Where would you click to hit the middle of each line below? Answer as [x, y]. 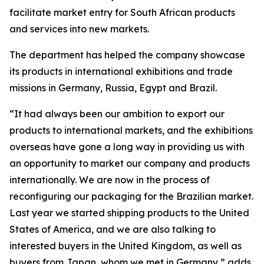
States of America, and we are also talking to [113, 229]
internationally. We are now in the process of [110, 180]
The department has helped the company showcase [127, 55]
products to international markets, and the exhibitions [131, 130]
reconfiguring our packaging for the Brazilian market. [131, 196]
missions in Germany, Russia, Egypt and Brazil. [113, 88]
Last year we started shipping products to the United [129, 213]
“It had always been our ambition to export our [117, 114]
